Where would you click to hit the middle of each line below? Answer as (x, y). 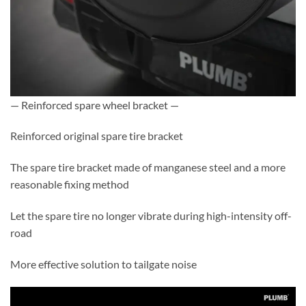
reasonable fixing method (70, 184)
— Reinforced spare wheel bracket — (95, 105)
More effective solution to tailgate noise (103, 264)
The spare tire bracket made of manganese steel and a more (148, 167)
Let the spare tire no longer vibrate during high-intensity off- (151, 216)
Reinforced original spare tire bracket (97, 136)
